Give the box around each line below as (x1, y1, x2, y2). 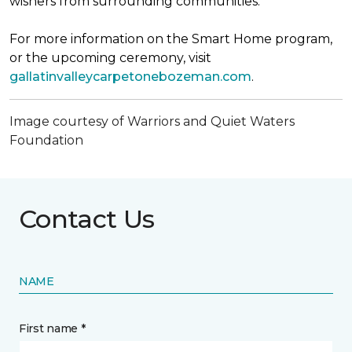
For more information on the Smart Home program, (9, 31, 332, 46)
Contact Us (19, 203, 155, 234)
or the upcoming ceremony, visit (9, 50, 211, 65)
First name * (19, 321, 86, 335)
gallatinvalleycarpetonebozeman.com (9, 69, 251, 84)
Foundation (9, 133, 83, 148)
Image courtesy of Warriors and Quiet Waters (9, 114, 295, 129)
